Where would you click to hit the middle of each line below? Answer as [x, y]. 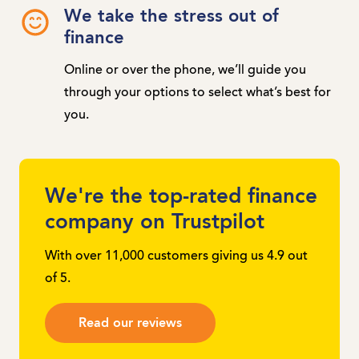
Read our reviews [130, 323]
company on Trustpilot [155, 222]
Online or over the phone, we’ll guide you [185, 70]
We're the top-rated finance [181, 197]
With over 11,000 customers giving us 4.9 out [176, 256]
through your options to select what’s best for [198, 93]
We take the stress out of [171, 16]
